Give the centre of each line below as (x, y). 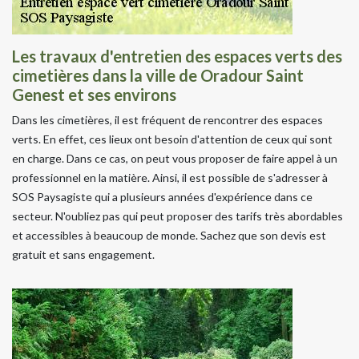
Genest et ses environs (94, 94)
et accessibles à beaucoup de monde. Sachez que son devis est (169, 235)
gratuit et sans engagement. (83, 254)
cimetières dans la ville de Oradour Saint (158, 75)
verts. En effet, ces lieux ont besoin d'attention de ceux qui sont (172, 139)
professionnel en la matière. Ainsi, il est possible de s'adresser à (170, 177)
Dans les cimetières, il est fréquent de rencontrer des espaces (167, 119)
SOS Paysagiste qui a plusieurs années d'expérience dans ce (162, 196)
